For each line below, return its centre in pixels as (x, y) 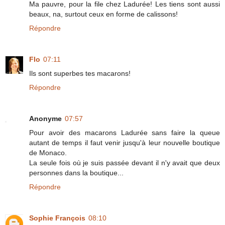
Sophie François (57, 218)
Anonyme (45, 119)
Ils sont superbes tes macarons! (80, 74)
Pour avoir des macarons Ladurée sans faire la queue (125, 133)
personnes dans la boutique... (76, 173)
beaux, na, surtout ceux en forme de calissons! (103, 14)
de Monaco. (48, 153)
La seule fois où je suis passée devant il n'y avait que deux (125, 163)
